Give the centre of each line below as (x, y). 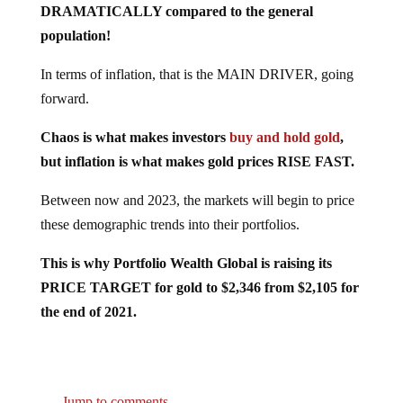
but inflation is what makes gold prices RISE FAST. (197, 148)
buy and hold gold (284, 123)
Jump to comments (113, 388)
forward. (64, 85)
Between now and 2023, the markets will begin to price (197, 186)
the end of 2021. (88, 298)
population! (75, 22)
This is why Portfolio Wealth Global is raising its (186, 249)
